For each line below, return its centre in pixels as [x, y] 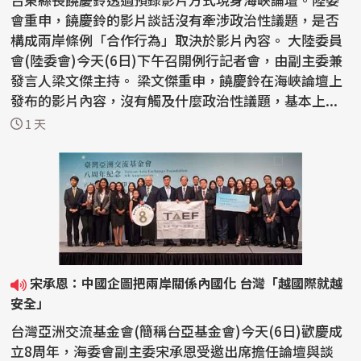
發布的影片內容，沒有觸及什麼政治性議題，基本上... [174, 101]
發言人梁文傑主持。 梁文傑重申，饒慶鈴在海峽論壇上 [74, 81]
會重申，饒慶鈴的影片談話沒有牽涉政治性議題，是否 [175, 20]
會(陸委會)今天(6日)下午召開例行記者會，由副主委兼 [177, 60]
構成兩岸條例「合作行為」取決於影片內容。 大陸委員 [149, 40]
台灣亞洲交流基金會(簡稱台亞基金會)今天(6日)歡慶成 [177, 331]
